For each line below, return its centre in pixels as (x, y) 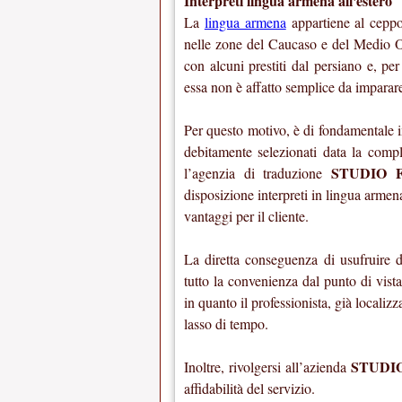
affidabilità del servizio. (249, 389)
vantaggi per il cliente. (246, 216)
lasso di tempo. (226, 324)
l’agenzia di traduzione (258, 173)
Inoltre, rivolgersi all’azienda (267, 367)
